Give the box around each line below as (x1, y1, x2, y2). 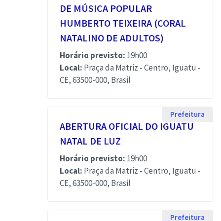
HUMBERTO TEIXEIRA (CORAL (60, 17, 186, 29)
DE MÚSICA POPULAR (60, 2, 152, 14)
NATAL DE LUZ (60, 135, 121, 147)
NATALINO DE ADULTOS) (60, 32, 164, 44)
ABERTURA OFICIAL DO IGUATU (60, 120, 194, 132)
